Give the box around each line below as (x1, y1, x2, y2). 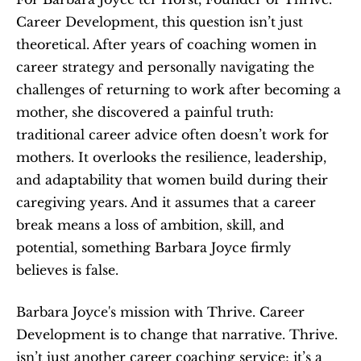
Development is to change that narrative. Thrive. (16, 326, 338, 342)
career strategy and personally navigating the (16, 59, 314, 75)
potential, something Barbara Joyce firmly (16, 239, 291, 255)
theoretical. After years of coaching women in (16, 36, 317, 52)
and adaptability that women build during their (16, 172, 328, 188)
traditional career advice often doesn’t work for (16, 127, 329, 143)
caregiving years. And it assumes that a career (16, 194, 316, 210)
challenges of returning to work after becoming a (16, 81, 341, 98)
